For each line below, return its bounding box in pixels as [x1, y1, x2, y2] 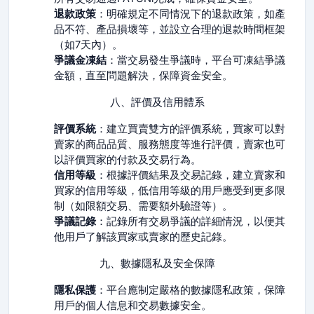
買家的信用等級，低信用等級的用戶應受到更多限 [54, 184, 285, 197]
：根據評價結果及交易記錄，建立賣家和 [96, 169, 285, 182]
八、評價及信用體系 [109, 97, 205, 108]
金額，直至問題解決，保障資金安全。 [54, 69, 233, 82]
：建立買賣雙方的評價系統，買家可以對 [96, 123, 285, 135]
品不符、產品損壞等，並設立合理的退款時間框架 [54, 23, 285, 36]
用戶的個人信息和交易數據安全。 [54, 299, 212, 312]
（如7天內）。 [54, 39, 123, 51]
